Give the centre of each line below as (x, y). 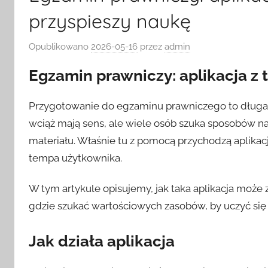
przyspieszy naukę (110, 21)
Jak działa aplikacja (102, 241)
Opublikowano (60, 46)
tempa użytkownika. (75, 158)
